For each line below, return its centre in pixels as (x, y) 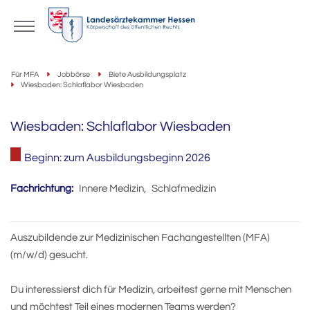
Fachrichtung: (42, 189)
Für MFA (25, 74)
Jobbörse (74, 74)
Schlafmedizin (183, 189)
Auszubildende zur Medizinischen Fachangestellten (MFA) (140, 238)
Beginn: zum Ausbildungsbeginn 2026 (117, 158)
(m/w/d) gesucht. (49, 255)
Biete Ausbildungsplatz (147, 74)
